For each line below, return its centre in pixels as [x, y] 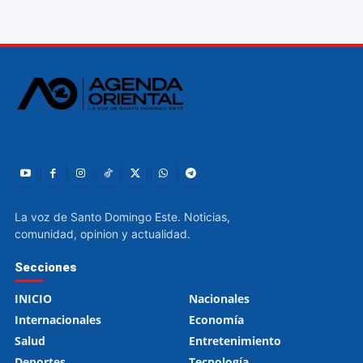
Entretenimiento [235, 341]
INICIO [33, 299]
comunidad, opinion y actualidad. [102, 234]
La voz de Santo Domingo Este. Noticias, [122, 217]
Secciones [46, 268]
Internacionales [58, 320]
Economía [216, 320]
